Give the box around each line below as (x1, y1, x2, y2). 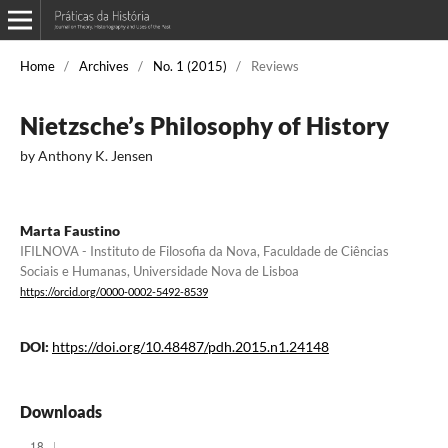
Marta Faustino (19, 221, 120, 239)
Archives (78, 57, 129, 74)
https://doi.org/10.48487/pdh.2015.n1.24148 (51, 338, 329, 356)
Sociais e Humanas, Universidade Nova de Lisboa (19, 262, 299, 279)
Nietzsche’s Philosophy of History (19, 110, 389, 140)
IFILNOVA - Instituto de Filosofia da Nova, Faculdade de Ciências (19, 242, 389, 259)
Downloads (19, 402, 102, 422)
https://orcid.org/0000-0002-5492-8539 (19, 286, 208, 299)
